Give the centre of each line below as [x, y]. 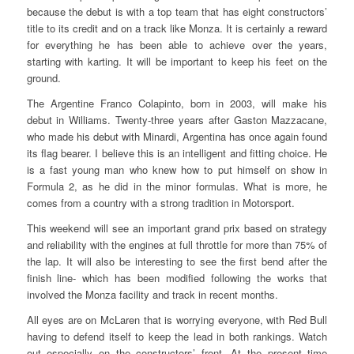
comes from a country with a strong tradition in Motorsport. [160, 202]
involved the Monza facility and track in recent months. [152, 294]
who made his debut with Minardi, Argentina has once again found [177, 136]
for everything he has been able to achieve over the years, [177, 44]
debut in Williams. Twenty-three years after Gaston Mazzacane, [177, 119]
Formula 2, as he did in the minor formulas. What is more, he [177, 186]
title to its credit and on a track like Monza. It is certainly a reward [177, 28]
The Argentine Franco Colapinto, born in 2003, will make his [177, 103]
